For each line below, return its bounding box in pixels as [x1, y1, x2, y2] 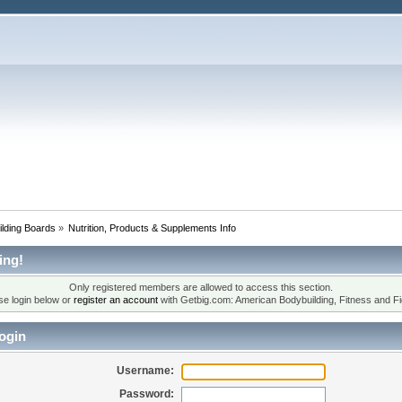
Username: [117, 363, 175, 377]
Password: [119, 387, 175, 400]
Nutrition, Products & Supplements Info [68, 222, 237, 233]
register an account [73, 294, 158, 306]
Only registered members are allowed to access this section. [69, 282, 333, 293]
